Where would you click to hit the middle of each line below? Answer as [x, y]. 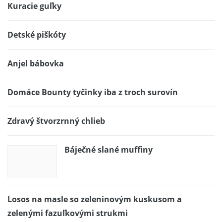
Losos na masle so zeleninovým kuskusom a [95, 199]
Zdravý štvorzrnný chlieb [56, 121]
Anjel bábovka [36, 63]
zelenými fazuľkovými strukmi [68, 213]
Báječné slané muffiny [109, 149]
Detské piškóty [37, 34]
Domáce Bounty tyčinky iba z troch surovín [93, 92]
